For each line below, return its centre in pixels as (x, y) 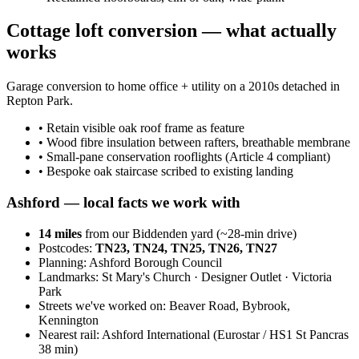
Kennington (69, 320)
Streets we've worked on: (104, 305)
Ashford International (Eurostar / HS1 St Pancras (225, 334)
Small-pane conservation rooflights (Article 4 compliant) (188, 157)
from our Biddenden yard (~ (155, 233)
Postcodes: (67, 248)
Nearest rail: (70, 334)
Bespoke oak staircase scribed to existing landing (170, 171)
